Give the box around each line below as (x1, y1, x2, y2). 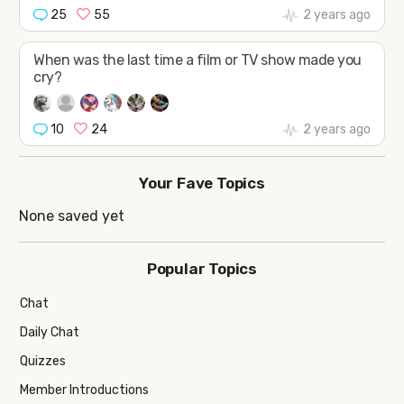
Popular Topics (146, 259, 258, 278)
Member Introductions (20, 382, 150, 399)
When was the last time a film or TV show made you (33, 51, 362, 69)
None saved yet (19, 207, 125, 225)
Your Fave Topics (139, 174, 265, 193)
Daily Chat (20, 325, 80, 341)
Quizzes (20, 353, 67, 370)
